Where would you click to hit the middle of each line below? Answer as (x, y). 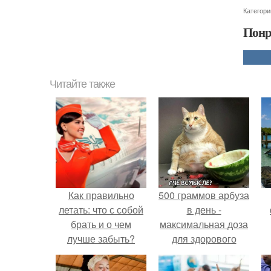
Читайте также (82, 84)
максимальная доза (204, 224)
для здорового (204, 239)
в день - (204, 210)
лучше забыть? (101, 239)
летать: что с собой (101, 210)
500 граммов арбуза (204, 195)
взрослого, (204, 253)
